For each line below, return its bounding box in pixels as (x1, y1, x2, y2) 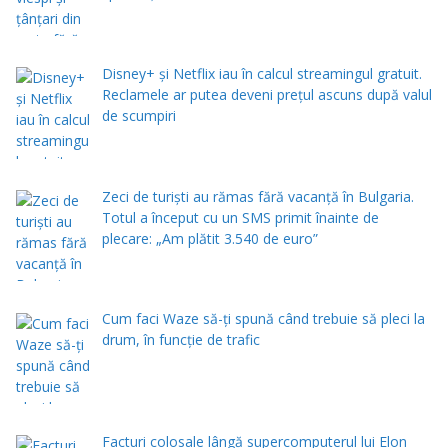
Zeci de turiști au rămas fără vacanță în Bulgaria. (101, 186, 414, 206)
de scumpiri (101, 106, 176, 126)
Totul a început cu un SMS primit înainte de (101, 207, 379, 227)
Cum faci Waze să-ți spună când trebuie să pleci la (101, 309, 425, 329)
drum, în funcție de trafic (101, 330, 260, 350)
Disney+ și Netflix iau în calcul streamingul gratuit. (101, 64, 422, 84)
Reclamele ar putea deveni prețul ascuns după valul (101, 85, 432, 105)
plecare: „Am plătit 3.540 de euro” (101, 228, 318, 248)
